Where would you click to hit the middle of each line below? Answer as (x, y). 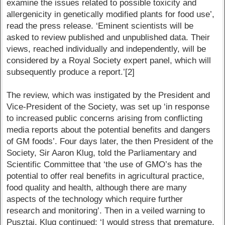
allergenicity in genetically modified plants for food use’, (111, 15)
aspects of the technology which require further (95, 199)
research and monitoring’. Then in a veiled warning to (106, 211)
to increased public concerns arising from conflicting (105, 119)
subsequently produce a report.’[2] (71, 72)
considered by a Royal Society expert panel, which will (109, 61)
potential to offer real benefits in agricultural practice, (106, 176)
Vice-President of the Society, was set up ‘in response (108, 107)
